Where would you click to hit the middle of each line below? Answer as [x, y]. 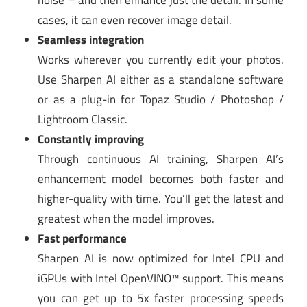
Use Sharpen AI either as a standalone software [161, 80]
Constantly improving [91, 139]
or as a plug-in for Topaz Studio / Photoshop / [161, 100]
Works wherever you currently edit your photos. [161, 60]
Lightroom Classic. [83, 120]
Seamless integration [91, 40]
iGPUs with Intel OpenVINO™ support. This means [161, 279]
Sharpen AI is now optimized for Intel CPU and [161, 259]
